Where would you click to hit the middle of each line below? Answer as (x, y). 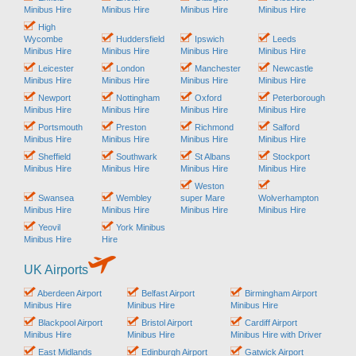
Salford (284, 127)
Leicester (55, 68)
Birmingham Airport (279, 293)
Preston (130, 127)
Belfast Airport (166, 293)
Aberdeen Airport (69, 293)
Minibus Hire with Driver (276, 334)
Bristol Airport (165, 322)
